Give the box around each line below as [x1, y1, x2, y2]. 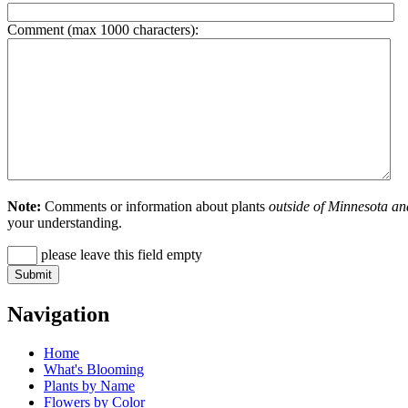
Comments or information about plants [41, 199, 269, 215]
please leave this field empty [37, 247, 202, 263]
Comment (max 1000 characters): [7, 22, 199, 38]
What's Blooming [44, 362, 144, 377]
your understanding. [7, 215, 122, 231]
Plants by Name [44, 378, 135, 393]
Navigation [7, 302, 109, 327]
